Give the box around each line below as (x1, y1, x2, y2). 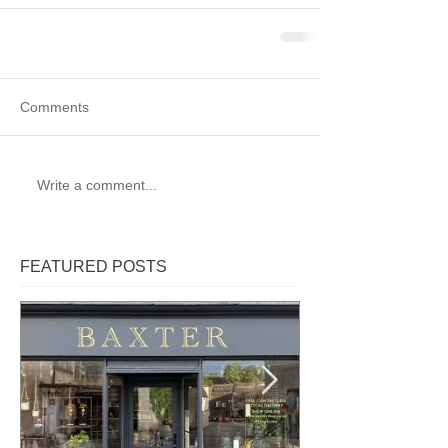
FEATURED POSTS (20, 258, 167, 275)
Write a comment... (37, 176, 157, 193)
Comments (20, 99, 89, 115)
